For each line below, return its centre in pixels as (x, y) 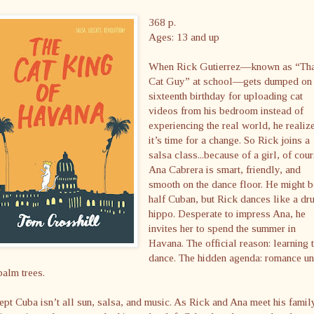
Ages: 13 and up (184, 36)
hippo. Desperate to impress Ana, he (227, 213)
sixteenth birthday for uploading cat (226, 95)
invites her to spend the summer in (223, 228)
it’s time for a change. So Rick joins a (230, 139)
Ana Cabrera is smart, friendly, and (225, 169)
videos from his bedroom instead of (226, 110)
